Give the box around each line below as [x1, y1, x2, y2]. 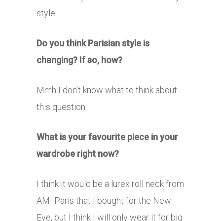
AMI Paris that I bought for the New [37, 195, 171, 206]
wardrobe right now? [37, 148, 119, 159]
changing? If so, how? [37, 54, 122, 65]
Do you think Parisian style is [37, 37, 149, 48]
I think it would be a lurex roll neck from [37, 178, 184, 189]
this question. [37, 101, 89, 112]
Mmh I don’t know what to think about [37, 84, 177, 95]
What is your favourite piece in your [37, 131, 178, 142]
